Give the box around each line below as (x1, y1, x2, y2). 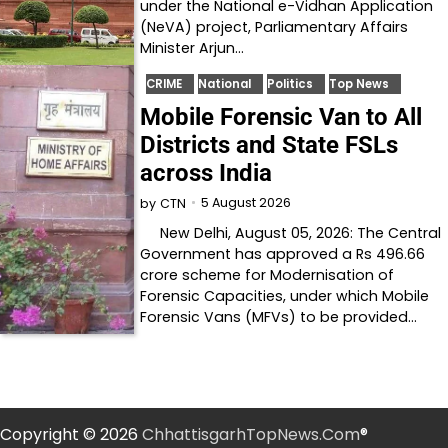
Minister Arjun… (140, 37, 245, 58)
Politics (267, 75, 314, 92)
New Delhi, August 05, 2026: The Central (140, 222, 442, 243)
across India (140, 158, 273, 187)
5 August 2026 (201, 193, 292, 211)
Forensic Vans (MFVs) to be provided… (140, 306, 418, 327)
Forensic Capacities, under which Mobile (140, 285, 430, 306)
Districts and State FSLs (140, 130, 399, 159)
